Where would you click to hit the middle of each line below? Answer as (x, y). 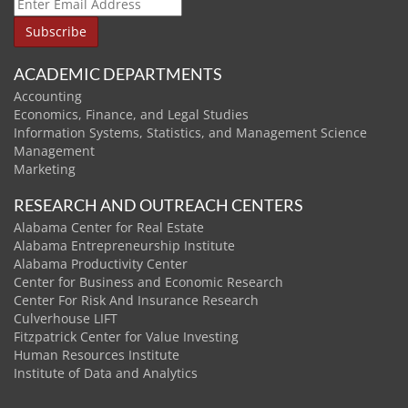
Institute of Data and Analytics (106, 373)
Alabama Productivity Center (101, 264)
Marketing (45, 169)
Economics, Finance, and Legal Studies (131, 114)
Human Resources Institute (97, 355)
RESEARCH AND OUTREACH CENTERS (158, 205)
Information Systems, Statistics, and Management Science (190, 133)
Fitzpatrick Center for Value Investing (126, 337)
